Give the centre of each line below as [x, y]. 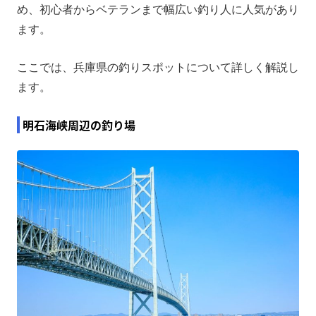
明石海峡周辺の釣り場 [79, 124]
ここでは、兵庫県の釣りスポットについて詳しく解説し [158, 67]
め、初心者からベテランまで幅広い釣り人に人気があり [158, 9]
